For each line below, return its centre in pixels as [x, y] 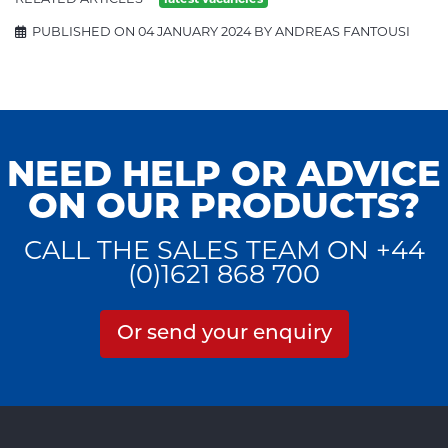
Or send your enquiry [224, 333]
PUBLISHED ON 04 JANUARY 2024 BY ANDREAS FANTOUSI [218, 31]
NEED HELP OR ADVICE [224, 173]
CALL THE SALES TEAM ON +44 [224, 249]
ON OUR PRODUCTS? [224, 205]
